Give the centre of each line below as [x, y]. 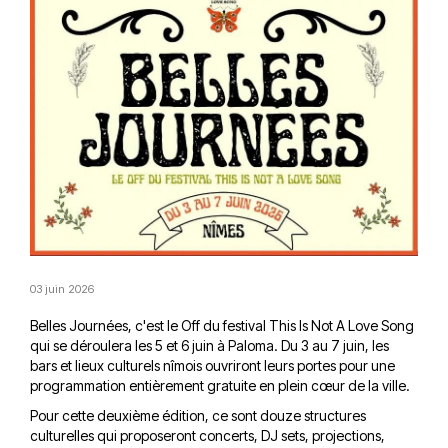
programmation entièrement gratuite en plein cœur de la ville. [220, 385]
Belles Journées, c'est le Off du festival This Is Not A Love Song [222, 325]
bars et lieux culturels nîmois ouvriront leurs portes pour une [212, 365]
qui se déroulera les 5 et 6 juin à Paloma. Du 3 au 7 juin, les [209, 345]
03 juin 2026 [62, 288]
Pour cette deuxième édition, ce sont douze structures [198, 415]
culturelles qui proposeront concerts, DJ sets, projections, [207, 435]
